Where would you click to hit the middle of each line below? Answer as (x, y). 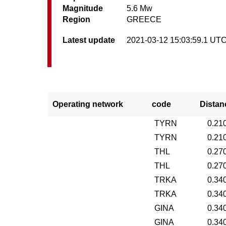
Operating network (88, 104)
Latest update (89, 40)
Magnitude (83, 8)
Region (77, 19)
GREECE (144, 19)
